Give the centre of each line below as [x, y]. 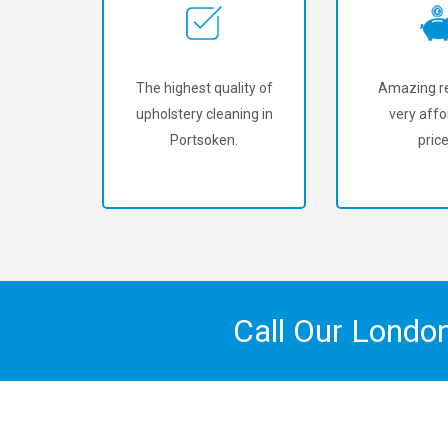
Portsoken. [204, 140]
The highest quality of [204, 88]
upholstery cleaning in [204, 114]
